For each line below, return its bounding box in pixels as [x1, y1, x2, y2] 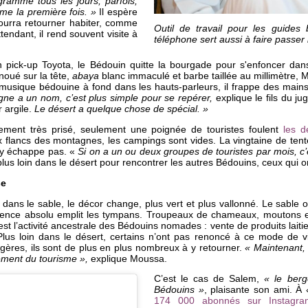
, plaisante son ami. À [203, 285, 307, 296]
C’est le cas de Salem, [154, 274, 265, 285]
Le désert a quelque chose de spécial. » [32, 104, 208, 115]
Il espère [96, 6, 138, 17]
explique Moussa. [88, 253, 167, 264]
